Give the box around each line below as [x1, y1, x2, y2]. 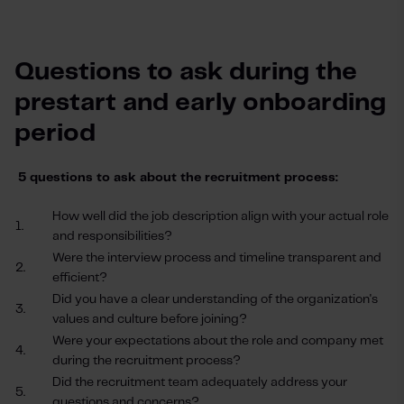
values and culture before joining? [52, 313, 247, 326]
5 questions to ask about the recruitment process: [14, 171, 338, 184]
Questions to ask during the [14, 60, 357, 85]
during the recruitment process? [52, 354, 241, 367]
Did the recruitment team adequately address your [52, 376, 347, 389]
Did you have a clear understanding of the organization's [52, 293, 378, 306]
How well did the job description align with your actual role [52, 210, 389, 223]
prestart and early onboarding [14, 91, 386, 115]
